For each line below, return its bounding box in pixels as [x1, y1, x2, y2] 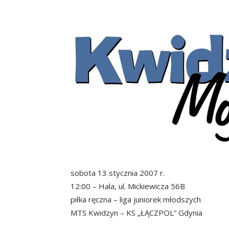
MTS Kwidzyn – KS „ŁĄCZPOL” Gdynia [71, 207, 202, 218]
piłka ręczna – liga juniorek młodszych [71, 194, 201, 204]
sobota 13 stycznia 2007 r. [71, 167, 165, 178]
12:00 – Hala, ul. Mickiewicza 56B [71, 180, 185, 191]
